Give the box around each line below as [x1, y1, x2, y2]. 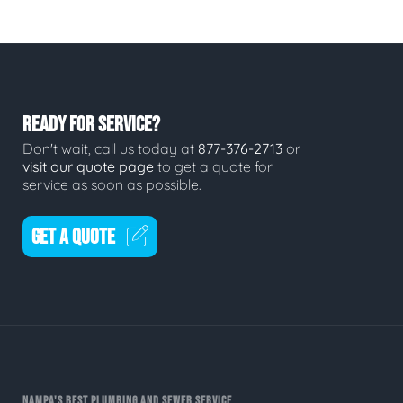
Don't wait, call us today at [22, 139, 198, 157]
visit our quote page [22, 157, 154, 175]
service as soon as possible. [22, 175, 201, 193]
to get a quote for [154, 157, 273, 175]
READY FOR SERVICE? [22, 111, 160, 138]
